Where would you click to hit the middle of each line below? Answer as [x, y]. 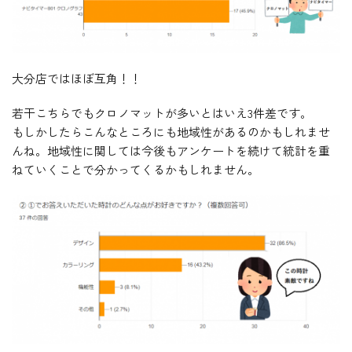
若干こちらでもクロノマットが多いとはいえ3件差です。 [162, 113]
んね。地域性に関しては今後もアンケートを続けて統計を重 [171, 150]
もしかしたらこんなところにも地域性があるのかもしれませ [171, 132]
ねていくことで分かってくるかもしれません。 [136, 169]
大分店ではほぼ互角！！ [77, 78]
